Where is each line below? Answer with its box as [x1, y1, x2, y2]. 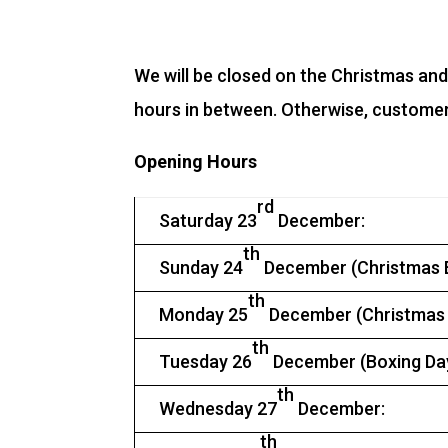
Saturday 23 [159, 210, 258, 231]
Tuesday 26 [159, 351, 253, 372]
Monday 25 [159, 304, 249, 325]
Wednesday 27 [159, 398, 278, 419]
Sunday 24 [159, 257, 244, 278]
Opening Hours [134, 151, 258, 172]
